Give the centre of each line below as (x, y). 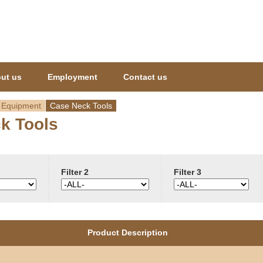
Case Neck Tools (81, 106)
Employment (73, 77)
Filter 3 (188, 172)
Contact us (145, 77)
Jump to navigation (131, 7)
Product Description (127, 232)
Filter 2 (75, 172)
